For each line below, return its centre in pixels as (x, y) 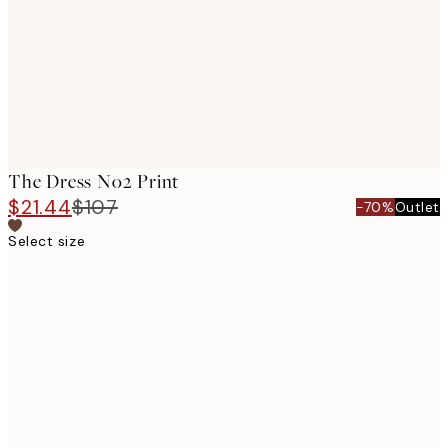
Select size (47, 241)
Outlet (417, 207)
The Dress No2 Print (94, 181)
